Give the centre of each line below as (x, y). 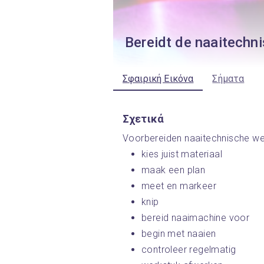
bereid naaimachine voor (197, 218)
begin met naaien (180, 234)
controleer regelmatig (190, 250)
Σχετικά (143, 119)
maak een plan (175, 170)
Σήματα (228, 79)
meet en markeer (180, 186)
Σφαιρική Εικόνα (158, 79)
